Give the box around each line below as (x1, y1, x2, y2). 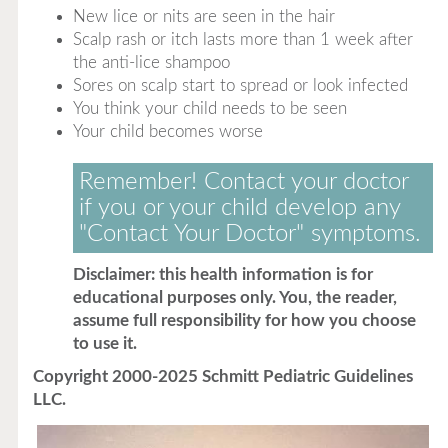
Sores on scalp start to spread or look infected (72, 77, 408, 94)
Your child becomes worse (72, 123, 263, 140)
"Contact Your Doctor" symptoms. (78, 222, 421, 246)
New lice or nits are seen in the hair (72, 8, 335, 25)
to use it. (72, 335, 137, 352)
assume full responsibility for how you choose (72, 312, 416, 329)
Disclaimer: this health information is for (72, 266, 373, 283)
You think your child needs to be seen (72, 100, 347, 117)
